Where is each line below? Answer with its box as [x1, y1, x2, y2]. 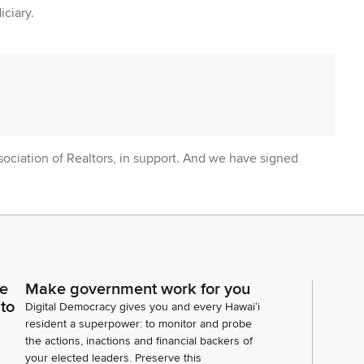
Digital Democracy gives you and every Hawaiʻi [25, 300, 260, 314]
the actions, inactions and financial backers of [25, 334, 253, 349]
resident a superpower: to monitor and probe [25, 317, 252, 331]
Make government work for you [25, 279, 250, 300]
